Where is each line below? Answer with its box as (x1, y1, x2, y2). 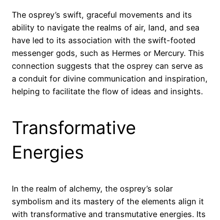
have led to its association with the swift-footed (12, 35, 195, 46)
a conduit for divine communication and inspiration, (12, 74, 208, 84)
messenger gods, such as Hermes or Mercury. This (12, 48, 204, 58)
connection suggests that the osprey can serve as (12, 61, 203, 71)
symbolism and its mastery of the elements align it (12, 196, 204, 207)
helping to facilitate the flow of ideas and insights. (12, 86, 203, 97)
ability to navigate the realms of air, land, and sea (12, 23, 199, 33)
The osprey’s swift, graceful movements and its (12, 10, 192, 20)
